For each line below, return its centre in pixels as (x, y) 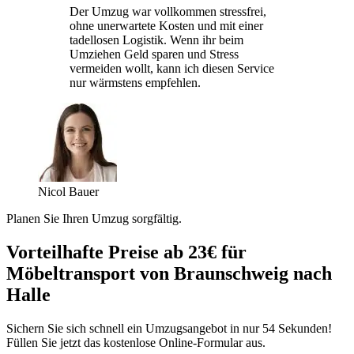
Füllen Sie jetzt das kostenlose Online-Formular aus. (136, 342)
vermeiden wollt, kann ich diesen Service (172, 68)
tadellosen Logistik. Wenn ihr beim (156, 40)
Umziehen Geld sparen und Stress (154, 54)
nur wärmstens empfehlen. (135, 82)
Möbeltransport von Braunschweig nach (169, 273)
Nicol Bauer (68, 191)
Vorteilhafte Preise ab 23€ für (126, 252)
